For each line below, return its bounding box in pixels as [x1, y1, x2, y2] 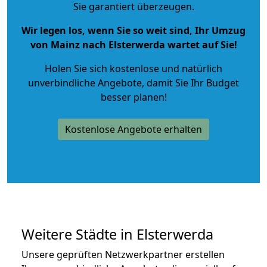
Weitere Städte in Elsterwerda [21, 224, 213, 244]
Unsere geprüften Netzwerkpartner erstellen [21, 247, 225, 261]
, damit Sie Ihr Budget [142, 76, 239, 89]
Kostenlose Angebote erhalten [65, 122, 202, 136]
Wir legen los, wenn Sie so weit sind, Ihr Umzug [21, 23, 246, 37]
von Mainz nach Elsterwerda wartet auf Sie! [30, 38, 237, 51]
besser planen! [100, 90, 167, 104]
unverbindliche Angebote [28, 76, 142, 89]
